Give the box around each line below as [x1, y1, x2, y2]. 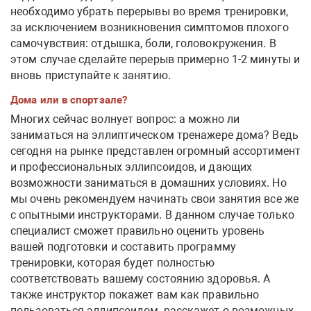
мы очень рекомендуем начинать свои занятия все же [10, 192, 299, 205]
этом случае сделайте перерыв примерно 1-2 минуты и [10, 52, 301, 66]
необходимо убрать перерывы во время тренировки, [10, 4, 288, 18]
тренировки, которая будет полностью [10, 255, 215, 269]
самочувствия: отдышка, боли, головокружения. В [10, 36, 276, 50]
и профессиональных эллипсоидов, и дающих [10, 160, 253, 174]
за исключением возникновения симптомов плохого [10, 20, 289, 34]
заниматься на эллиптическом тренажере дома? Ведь [10, 128, 299, 142]
